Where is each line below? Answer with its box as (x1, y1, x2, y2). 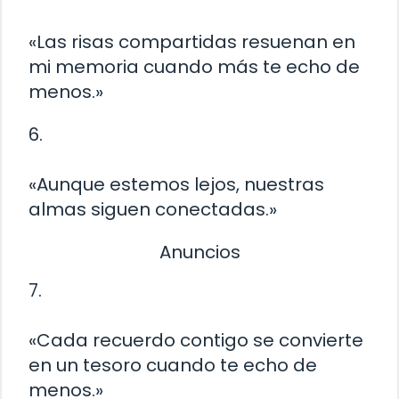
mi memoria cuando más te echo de (28, 53, 360, 79)
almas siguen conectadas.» (28, 196, 277, 222)
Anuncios (159, 239, 240, 265)
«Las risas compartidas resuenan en (28, 28, 355, 54)
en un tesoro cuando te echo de (28, 353, 317, 379)
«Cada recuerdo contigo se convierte (28, 328, 363, 354)
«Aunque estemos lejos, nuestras (28, 171, 324, 197)
